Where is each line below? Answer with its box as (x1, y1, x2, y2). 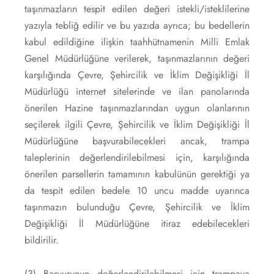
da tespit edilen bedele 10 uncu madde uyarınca (24, 183, 250, 198)
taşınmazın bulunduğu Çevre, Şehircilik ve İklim (24, 199, 250, 214)
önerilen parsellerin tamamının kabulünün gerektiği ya (24, 166, 250, 181)
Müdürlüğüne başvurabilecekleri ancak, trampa (24, 133, 250, 148)
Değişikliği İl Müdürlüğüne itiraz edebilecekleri (24, 216, 250, 231)
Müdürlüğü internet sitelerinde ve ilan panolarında (24, 84, 250, 98)
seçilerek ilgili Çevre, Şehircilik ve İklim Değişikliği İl (24, 117, 250, 131)
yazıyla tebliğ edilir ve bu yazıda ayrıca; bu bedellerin (24, 18, 250, 32)
